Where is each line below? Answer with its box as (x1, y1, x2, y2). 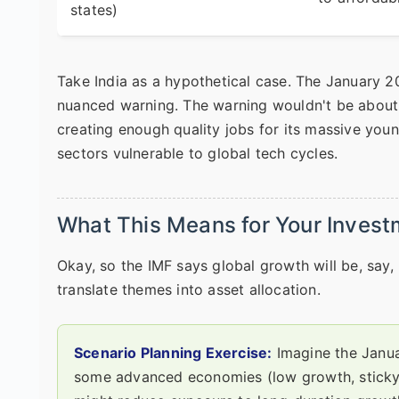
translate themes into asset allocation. (57, 280, 321, 298)
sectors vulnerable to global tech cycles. (57, 143, 338, 162)
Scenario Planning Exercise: (74, 343, 273, 362)
